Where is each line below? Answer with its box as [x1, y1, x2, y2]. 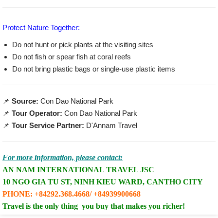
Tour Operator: [12, 109, 62, 117]
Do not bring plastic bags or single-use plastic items [12, 65, 175, 73]
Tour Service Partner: [12, 121, 84, 129]
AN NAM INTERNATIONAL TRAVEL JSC [2, 165, 154, 174]
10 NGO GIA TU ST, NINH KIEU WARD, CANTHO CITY [2, 177, 203, 186]
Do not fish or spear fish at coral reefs [12, 53, 131, 61]
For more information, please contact [2, 153, 120, 162]
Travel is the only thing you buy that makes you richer [2, 201, 182, 210]
